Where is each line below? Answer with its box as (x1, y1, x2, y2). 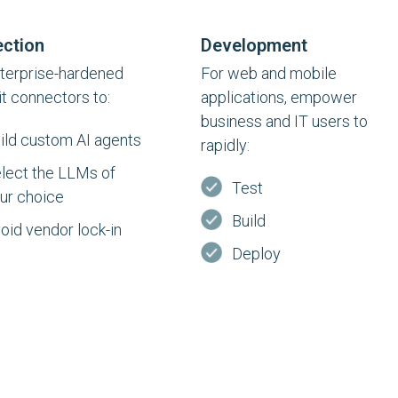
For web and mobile (200, 64, 337, 83)
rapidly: (200, 136, 250, 155)
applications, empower (200, 88, 357, 107)
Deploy (231, 244, 281, 263)
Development (200, 35, 307, 56)
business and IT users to (200, 112, 368, 131)
